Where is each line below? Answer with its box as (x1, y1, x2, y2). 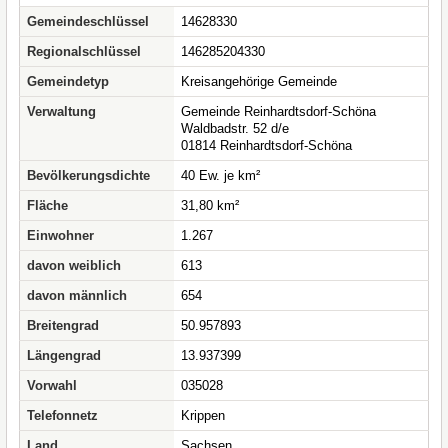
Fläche (27, 198, 68, 213)
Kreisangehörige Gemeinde (181, 74, 337, 89)
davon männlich (27, 288, 127, 303)
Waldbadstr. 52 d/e (181, 121, 289, 136)
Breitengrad (27, 318, 99, 333)
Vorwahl (27, 378, 77, 393)
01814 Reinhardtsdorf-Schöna (181, 138, 352, 153)
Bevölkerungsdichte (27, 168, 150, 183)
